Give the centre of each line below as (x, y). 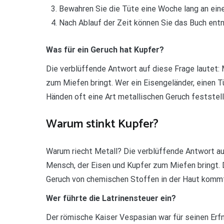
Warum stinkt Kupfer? (102, 124)
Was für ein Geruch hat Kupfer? (105, 50)
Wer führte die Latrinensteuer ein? (111, 198)
